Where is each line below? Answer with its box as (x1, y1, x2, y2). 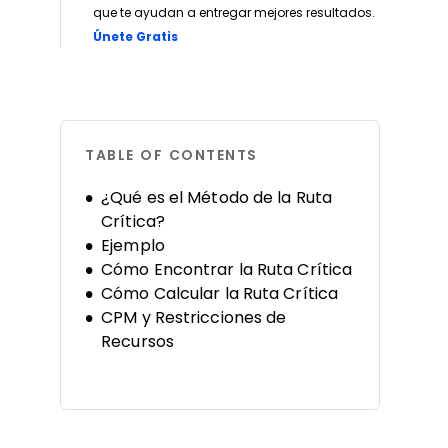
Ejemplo (101, 237, 165, 254)
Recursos (101, 333, 174, 350)
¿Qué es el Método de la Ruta (101, 189, 332, 206)
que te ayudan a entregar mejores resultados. (93, 6, 375, 20)
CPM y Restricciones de (101, 309, 287, 326)
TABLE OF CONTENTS (85, 147, 258, 163)
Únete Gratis (93, 30, 178, 44)
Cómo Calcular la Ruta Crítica (101, 285, 339, 302)
